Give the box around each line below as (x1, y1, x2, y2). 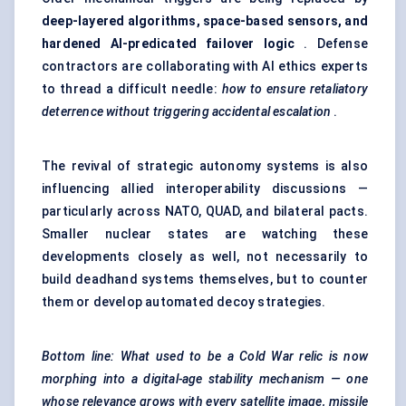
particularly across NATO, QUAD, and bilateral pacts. (42, 204, 368, 219)
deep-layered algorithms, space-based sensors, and (42, 14, 368, 29)
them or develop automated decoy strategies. (42, 295, 326, 310)
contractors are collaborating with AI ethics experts (42, 59, 368, 74)
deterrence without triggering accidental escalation (42, 104, 332, 120)
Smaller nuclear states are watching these (42, 227, 368, 242)
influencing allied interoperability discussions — (42, 181, 368, 197)
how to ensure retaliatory (221, 82, 368, 97)
